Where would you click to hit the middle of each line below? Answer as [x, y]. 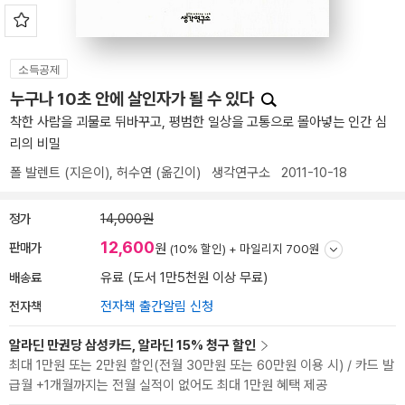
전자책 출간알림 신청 [157, 306]
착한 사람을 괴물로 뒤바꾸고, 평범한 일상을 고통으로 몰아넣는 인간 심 [198, 122]
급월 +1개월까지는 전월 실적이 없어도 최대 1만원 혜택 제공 [168, 385]
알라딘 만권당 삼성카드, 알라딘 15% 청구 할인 [132, 345]
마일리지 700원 [280, 249]
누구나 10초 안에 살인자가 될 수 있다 [134, 99]
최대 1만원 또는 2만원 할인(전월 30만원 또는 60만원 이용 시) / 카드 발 [202, 365]
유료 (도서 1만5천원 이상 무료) [184, 278]
